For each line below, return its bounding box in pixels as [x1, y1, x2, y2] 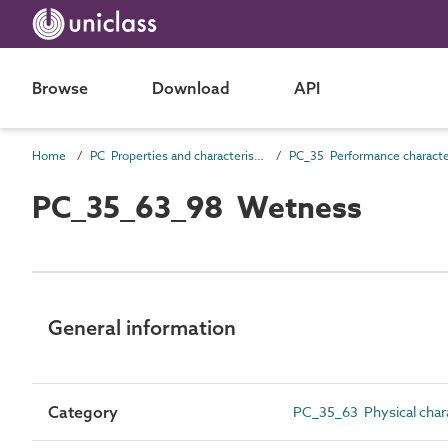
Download [152, 78, 230, 98]
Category [48, 402, 118, 422]
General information [48, 315, 236, 340]
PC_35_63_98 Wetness [32, 187, 362, 230]
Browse [32, 78, 88, 98]
